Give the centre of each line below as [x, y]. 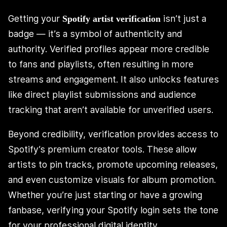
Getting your [35, 18]
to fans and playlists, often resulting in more [101, 64]
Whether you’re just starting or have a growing [105, 195]
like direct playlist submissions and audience [102, 94]
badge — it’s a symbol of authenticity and [95, 33]
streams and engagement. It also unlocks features [113, 79]
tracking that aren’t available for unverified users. [111, 109]
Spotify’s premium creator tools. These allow [102, 149]
